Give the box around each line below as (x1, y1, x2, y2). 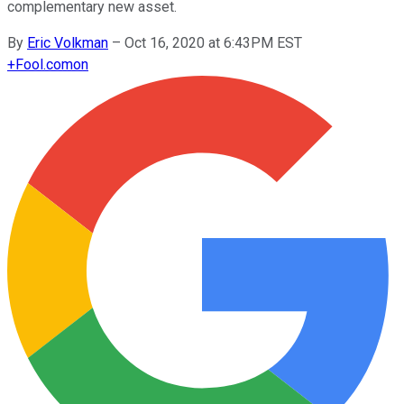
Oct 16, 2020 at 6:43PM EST (124, 33, 302, 51)
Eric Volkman (27, 33, 108, 51)
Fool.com (15, 55, 73, 73)
